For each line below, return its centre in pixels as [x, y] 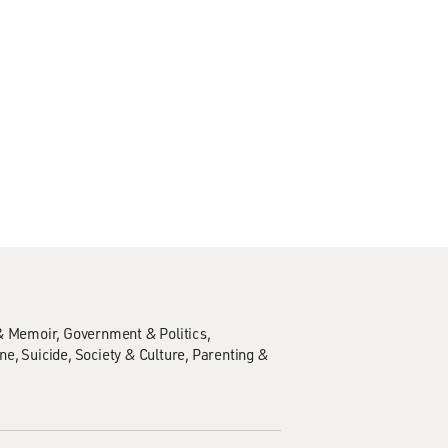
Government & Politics [135, 333]
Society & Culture [130, 354]
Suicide [45, 354]
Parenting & [230, 354]
